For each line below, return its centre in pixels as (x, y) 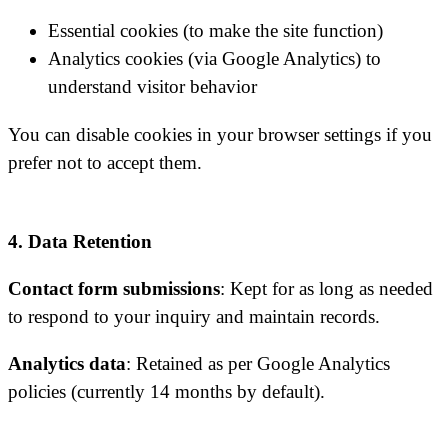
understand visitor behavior (152, 87)
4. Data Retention (80, 241)
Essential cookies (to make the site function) (215, 31)
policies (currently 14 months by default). (166, 392)
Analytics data (67, 364)
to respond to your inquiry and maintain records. (194, 316)
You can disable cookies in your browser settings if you (220, 134)
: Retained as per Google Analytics (258, 364)
